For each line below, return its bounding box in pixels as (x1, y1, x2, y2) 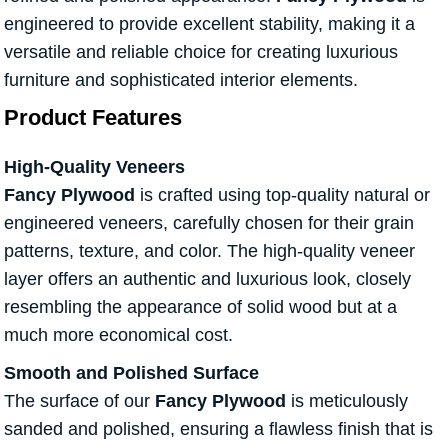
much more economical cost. (4, 325, 233, 346)
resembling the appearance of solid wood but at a (4, 297, 397, 318)
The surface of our (4, 391, 155, 412)
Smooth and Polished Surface (4, 363, 259, 384)
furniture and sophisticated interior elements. (4, 70, 358, 91)
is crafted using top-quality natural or (135, 185, 430, 206)
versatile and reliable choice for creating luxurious (4, 42, 398, 63)
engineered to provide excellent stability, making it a (4, 14, 415, 35)
